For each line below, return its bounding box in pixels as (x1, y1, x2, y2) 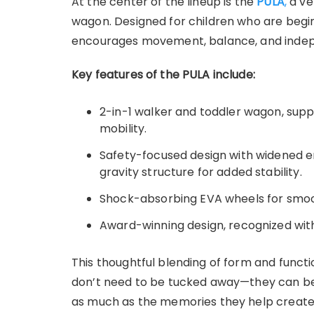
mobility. (100, 121, 147, 137)
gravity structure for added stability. (100, 164, 302, 181)
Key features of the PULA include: (71, 67, 255, 83)
